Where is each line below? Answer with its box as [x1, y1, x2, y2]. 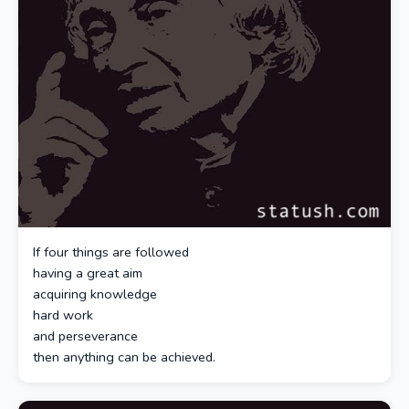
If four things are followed [33, 242, 189, 261]
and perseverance [33, 326, 138, 345]
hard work [33, 305, 93, 324]
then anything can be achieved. [33, 347, 215, 366]
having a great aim [33, 263, 142, 282]
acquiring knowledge [33, 284, 157, 303]
